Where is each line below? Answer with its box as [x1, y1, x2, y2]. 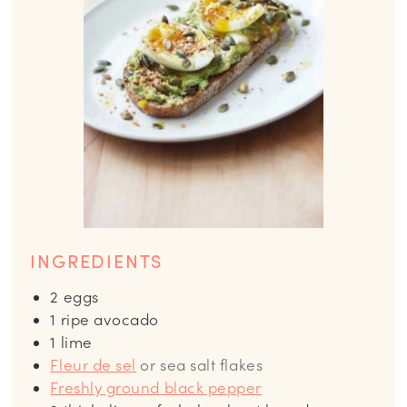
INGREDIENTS [30, 249, 164, 273]
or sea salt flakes [140, 354, 263, 375]
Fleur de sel [50, 354, 136, 375]
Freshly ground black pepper [50, 377, 263, 398]
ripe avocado [60, 309, 160, 330]
